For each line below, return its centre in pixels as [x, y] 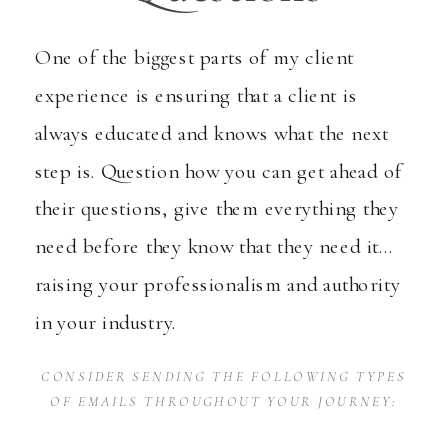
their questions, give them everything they [217, 208]
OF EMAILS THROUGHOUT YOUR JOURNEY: [224, 402]
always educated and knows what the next [212, 133]
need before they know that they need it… [214, 246]
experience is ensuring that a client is [196, 95]
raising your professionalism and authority [218, 284]
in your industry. [106, 322]
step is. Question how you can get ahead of [218, 171]
